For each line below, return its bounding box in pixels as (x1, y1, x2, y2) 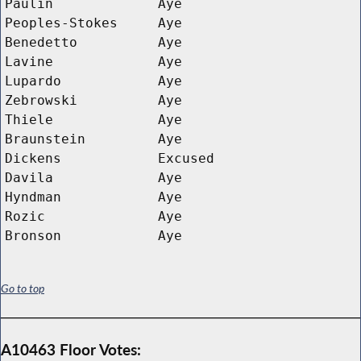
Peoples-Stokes (5, 15, 118, 31)
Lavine (5, 53, 53, 69)
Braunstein (5, 131, 85, 147)
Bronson (5, 227, 61, 243)
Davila (5, 169, 53, 185)
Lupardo (5, 73, 61, 89)
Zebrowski (5, 92, 77, 108)
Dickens (5, 150, 61, 166)
